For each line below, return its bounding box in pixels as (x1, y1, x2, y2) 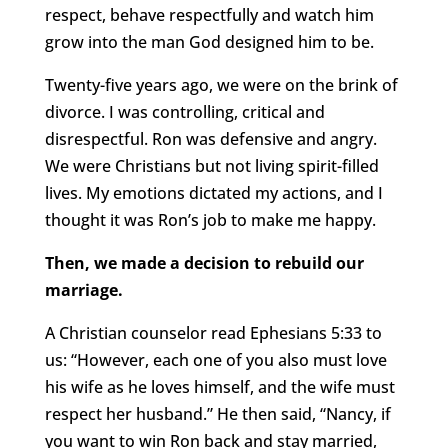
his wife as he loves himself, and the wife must (44, 376, 395, 399)
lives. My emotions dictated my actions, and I (44, 182, 383, 205)
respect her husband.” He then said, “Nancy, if (44, 403, 391, 426)
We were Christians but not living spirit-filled (44, 155, 379, 178)
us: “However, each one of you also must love (44, 349, 387, 372)
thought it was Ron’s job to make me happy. (44, 209, 376, 232)
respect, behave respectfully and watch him (44, 4, 374, 27)
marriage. (44, 279, 123, 302)
